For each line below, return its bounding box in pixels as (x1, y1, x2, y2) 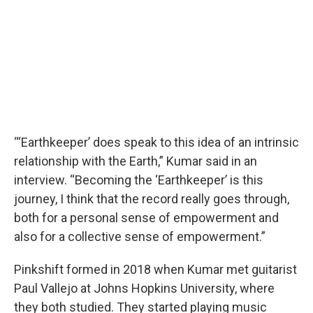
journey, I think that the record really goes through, (14, 191, 289, 206)
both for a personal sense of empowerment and (14, 210, 279, 225)
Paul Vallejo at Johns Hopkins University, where (14, 281, 275, 296)
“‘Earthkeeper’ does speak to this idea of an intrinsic (14, 135, 299, 150)
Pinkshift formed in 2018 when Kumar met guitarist (14, 262, 297, 277)
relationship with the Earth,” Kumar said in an (14, 154, 257, 168)
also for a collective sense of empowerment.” (14, 229, 265, 244)
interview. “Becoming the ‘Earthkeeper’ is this (14, 173, 263, 187)
